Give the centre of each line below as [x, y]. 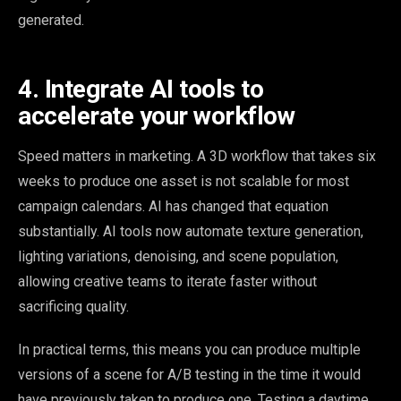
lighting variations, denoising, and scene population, [178, 256]
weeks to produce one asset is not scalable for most [183, 181]
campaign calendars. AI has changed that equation [173, 206]
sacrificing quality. [73, 306]
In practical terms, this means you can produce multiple [189, 349]
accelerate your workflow [156, 115]
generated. [51, 20]
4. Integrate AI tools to [141, 89]
